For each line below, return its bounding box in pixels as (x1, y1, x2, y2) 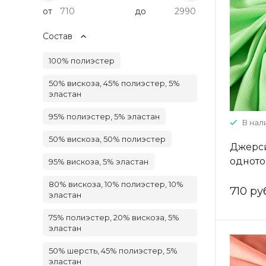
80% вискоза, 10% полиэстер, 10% (49, 179, 183, 189)
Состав (43, 31, 72, 42)
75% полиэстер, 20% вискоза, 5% (49, 213, 179, 222)
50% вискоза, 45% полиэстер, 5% (49, 78, 180, 88)
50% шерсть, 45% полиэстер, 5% (49, 246, 178, 255)
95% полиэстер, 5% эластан (49, 112, 160, 121)
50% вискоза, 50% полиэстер (49, 134, 166, 144)
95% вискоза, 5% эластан (49, 157, 148, 166)
